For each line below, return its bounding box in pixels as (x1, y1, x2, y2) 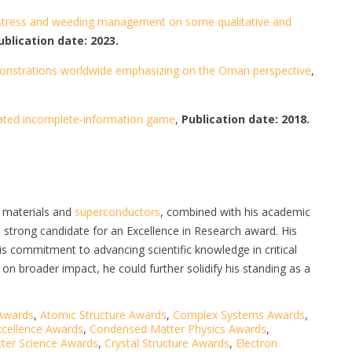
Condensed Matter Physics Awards (90, 321, 266, 337)
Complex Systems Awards (173, 307, 305, 323)
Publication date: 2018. (181, 112, 310, 127)
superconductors (75, 204, 160, 220)
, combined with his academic (160, 204, 310, 220)
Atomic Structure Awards (40, 307, 167, 323)
